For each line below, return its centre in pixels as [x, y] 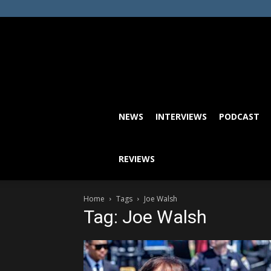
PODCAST [239, 116]
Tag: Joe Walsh [145, 217]
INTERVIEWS [181, 116]
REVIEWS [137, 159]
